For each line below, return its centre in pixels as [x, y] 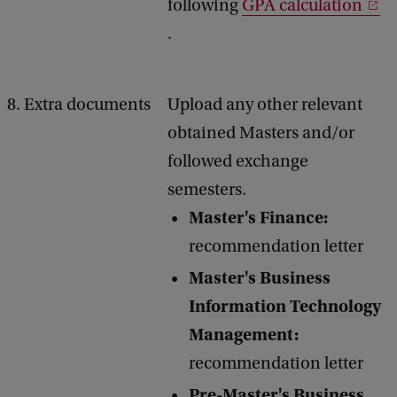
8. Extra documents [79, 105]
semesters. [209, 190]
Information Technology [285, 306]
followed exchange [238, 161]
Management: [244, 335]
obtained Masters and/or [261, 133]
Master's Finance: [258, 218]
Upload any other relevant [265, 105]
